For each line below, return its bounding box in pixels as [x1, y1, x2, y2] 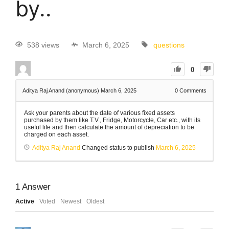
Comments [178, 87, 207, 94]
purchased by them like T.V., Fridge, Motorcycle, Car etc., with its [24, 117, 200, 124]
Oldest [86, 198, 104, 205]
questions [153, 41, 185, 50]
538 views [27, 41, 59, 50]
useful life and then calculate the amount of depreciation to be [24, 124, 194, 131]
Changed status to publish [80, 144, 156, 152]
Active [15, 198, 34, 205]
